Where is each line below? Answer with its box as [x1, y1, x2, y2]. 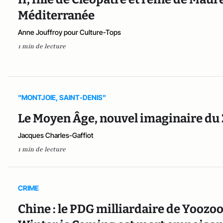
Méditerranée [18, 8, 95, 22]
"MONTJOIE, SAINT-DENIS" [18, 93, 106, 102]
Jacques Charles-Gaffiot [18, 130, 94, 139]
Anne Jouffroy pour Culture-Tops [18, 27, 121, 36]
